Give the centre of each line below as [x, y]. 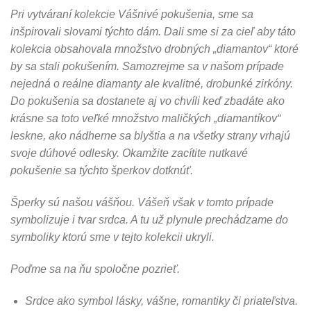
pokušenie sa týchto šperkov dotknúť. [102, 171]
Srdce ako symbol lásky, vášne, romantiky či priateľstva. [161, 301]
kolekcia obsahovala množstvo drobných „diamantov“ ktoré [154, 49]
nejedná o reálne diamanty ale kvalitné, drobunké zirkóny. [152, 84]
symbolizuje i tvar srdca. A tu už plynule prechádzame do [149, 220]
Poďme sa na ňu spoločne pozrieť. [95, 269]
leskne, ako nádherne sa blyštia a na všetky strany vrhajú [150, 136]
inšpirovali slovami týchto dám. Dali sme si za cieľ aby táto [153, 32]
